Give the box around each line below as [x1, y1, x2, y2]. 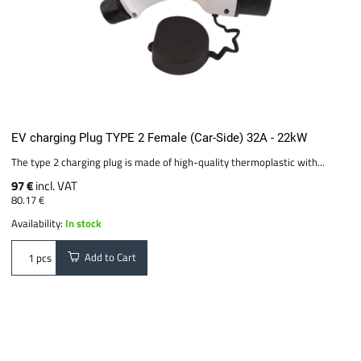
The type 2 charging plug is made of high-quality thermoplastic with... [11, 154, 326, 170]
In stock [65, 215, 102, 231]
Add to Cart [80, 249, 137, 266]
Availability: [11, 215, 66, 231]
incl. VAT [35, 176, 78, 195]
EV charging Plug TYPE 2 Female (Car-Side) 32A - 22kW [11, 131, 308, 145]
